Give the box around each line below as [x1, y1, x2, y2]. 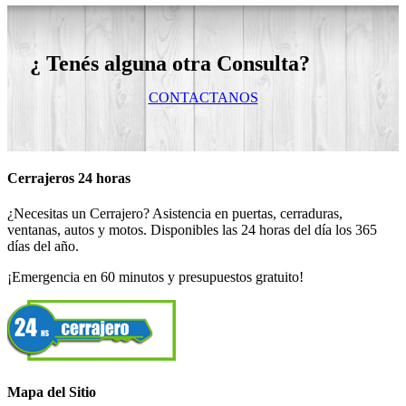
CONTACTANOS [148, 89, 258, 105]
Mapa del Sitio [7, 383, 96, 400]
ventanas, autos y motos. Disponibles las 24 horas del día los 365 [7, 222, 377, 238]
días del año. [7, 238, 79, 255]
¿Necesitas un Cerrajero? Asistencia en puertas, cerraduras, [7, 206, 343, 222]
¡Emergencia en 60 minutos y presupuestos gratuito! [7, 269, 304, 285]
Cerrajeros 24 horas [7, 170, 130, 187]
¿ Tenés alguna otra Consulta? [30, 51, 310, 75]
